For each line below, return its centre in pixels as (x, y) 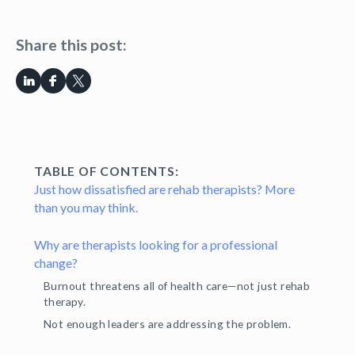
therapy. (66, 301)
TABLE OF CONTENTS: (107, 171)
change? (57, 263)
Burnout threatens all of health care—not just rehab (177, 285)
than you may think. (88, 208)
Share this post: (71, 44)
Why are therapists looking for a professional (156, 245)
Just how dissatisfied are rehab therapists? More (165, 189)
